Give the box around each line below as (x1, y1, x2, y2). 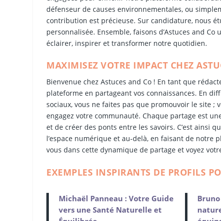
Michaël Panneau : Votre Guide (59, 193, 174, 203)
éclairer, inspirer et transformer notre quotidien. (46, 38, 208, 48)
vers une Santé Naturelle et (59, 204, 162, 215)
